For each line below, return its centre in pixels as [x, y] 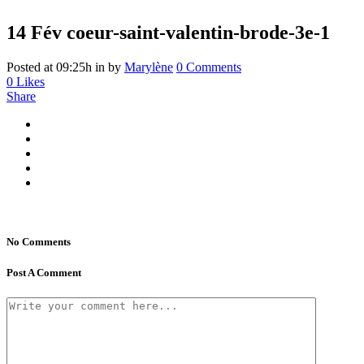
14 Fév [34, 32]
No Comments [39, 241]
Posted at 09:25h [49, 67]
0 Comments [209, 67]
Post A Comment [44, 273]
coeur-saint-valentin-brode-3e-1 [196, 32]
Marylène [149, 67]
